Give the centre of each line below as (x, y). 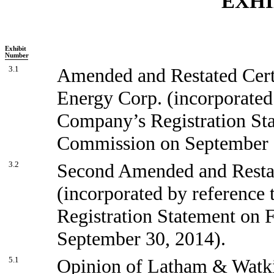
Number (17, 56)
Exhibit (16, 49)
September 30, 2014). (141, 239)
